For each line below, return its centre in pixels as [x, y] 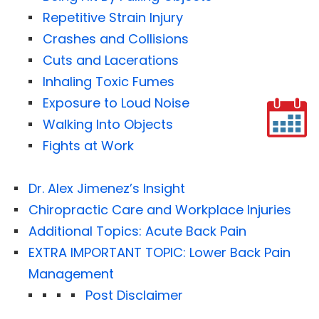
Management [71, 273]
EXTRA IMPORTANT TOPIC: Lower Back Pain [159, 252]
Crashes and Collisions [116, 38]
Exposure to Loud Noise [116, 103]
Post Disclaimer [134, 295]
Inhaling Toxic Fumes [109, 81]
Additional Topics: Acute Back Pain [137, 231]
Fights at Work [88, 145]
